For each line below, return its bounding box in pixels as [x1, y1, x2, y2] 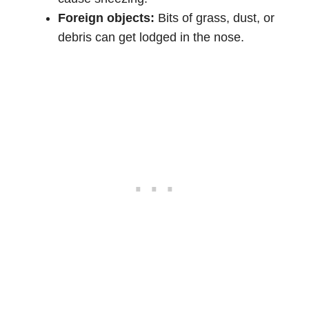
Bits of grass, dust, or [154, 11, 275, 26]
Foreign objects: [58, 11, 154, 26]
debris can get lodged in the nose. [58, 30, 244, 45]
